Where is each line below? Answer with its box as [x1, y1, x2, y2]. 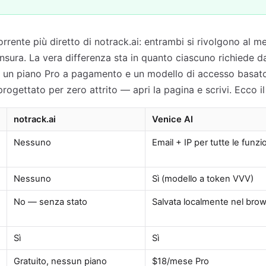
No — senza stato [14, 197, 88, 207]
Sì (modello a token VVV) [152, 173, 254, 184]
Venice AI [152, 114, 194, 125]
